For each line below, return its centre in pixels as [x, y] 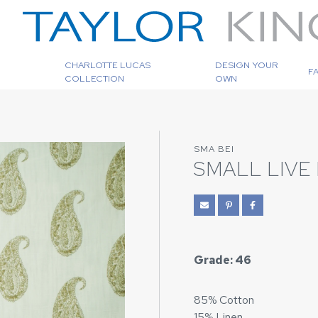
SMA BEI [214, 149]
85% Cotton [224, 300]
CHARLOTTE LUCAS [107, 65]
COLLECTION [94, 78]
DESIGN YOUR [246, 65]
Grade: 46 [223, 260]
